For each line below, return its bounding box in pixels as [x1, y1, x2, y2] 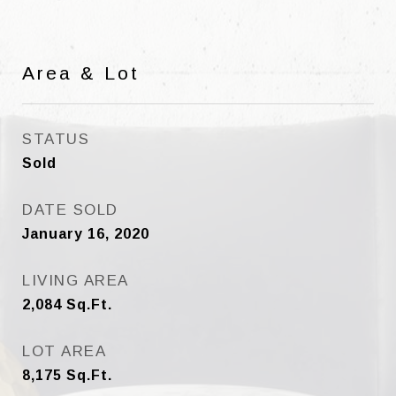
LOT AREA [22, 343, 106, 360]
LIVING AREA [22, 272, 129, 289]
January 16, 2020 [22, 226, 149, 241]
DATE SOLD [22, 202, 118, 218]
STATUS [22, 131, 89, 148]
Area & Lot [22, 63, 140, 83]
